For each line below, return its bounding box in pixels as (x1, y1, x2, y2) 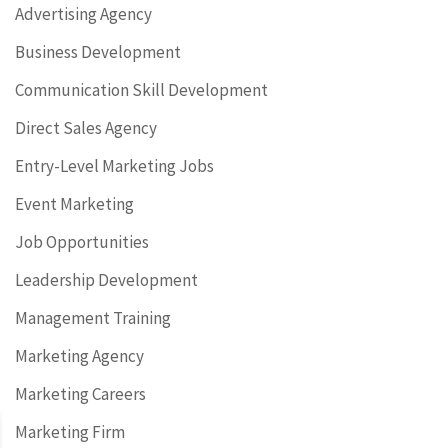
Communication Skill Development (15, 79, 268, 101)
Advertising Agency (15, 3, 152, 25)
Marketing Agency (15, 345, 144, 367)
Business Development (15, 41, 181, 63)
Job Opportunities (15, 231, 149, 253)
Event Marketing (15, 193, 134, 215)
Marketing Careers (15, 383, 146, 405)
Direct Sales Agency (15, 117, 157, 139)
